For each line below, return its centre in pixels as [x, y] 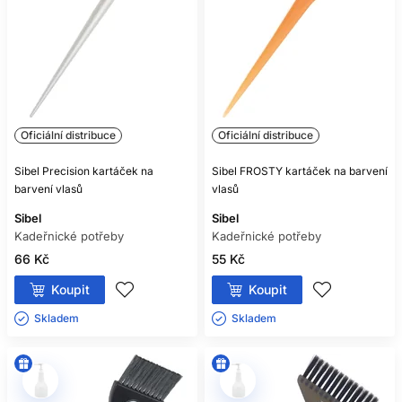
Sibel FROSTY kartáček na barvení [300, 171]
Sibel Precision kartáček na [84, 171]
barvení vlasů [48, 189]
